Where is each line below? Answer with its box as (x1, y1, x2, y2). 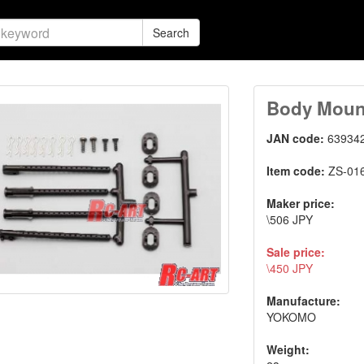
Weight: (266, 341, 310, 357)
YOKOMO (266, 309, 317, 325)
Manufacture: (266, 292, 341, 309)
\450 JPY (266, 260, 314, 276)
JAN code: (266, 130, 328, 146)
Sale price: (266, 244, 326, 260)
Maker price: (266, 195, 336, 211)
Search (153, 24, 189, 41)
